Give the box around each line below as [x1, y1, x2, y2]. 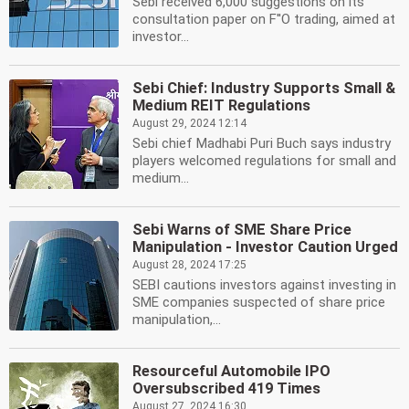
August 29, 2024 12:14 [132, 117, 246, 130]
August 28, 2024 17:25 [132, 258, 246, 271]
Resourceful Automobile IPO [132, 362, 330, 380]
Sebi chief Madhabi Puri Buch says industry [132, 135, 391, 152]
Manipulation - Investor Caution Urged [132, 238, 398, 256]
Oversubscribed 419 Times [132, 380, 320, 397]
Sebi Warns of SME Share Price [132, 221, 351, 238]
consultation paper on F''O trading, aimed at [132, 11, 395, 27]
